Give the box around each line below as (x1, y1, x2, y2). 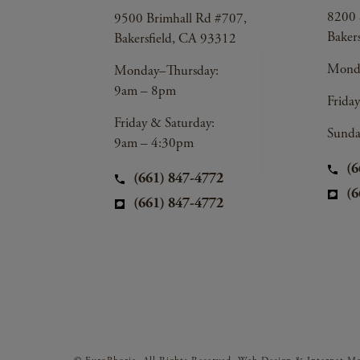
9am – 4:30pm (114, 134, 194, 153)
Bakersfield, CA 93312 (114, 30, 236, 48)
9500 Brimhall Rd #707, (114, 10, 247, 28)
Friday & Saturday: (114, 114, 215, 133)
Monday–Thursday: (114, 62, 219, 80)
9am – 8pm (114, 82, 176, 100)
